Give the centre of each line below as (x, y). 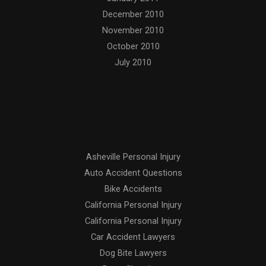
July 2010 (133, 62)
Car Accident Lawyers (133, 237)
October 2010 (133, 46)
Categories (133, 139)
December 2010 (133, 14)
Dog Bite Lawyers (133, 253)
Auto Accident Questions (133, 172)
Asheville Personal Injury (133, 156)
